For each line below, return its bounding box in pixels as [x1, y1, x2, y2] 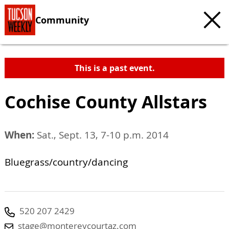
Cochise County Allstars [5, 89, 207, 114]
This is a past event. [74, 62, 155, 74]
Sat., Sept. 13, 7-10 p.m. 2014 [34, 128, 169, 142]
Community [35, 13, 89, 26]
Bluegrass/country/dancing [5, 155, 128, 169]
